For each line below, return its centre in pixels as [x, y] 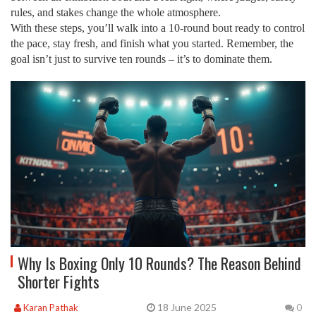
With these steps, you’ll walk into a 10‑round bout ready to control [158, 28]
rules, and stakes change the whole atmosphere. [116, 12]
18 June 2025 [186, 308]
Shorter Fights [59, 282]
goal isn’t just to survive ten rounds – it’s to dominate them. [141, 59]
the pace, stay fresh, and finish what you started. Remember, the [152, 43]
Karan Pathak [50, 307]
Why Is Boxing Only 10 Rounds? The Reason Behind [159, 263]
